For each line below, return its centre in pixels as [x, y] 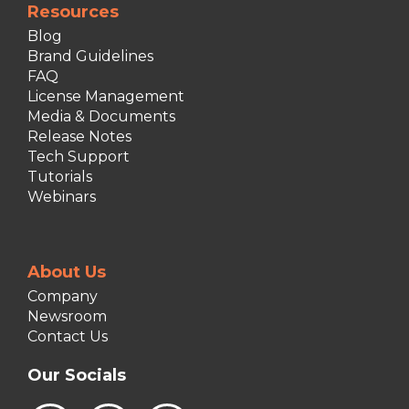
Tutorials [60, 177]
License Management [106, 96]
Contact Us [68, 336]
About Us [67, 272]
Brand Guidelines [90, 56]
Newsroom [67, 316]
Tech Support [79, 157]
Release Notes [79, 136]
